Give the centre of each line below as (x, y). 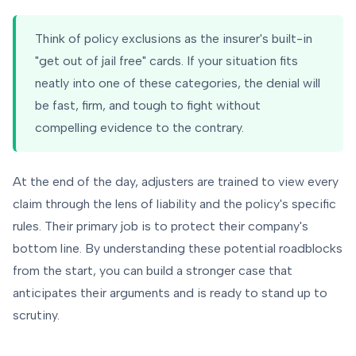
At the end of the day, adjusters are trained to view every (176, 182)
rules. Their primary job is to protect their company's (161, 226)
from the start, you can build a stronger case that (153, 271)
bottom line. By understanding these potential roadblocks (178, 249)
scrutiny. (36, 315)
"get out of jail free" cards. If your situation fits (166, 61)
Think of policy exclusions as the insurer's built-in (174, 39)
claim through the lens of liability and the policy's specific (174, 204)
